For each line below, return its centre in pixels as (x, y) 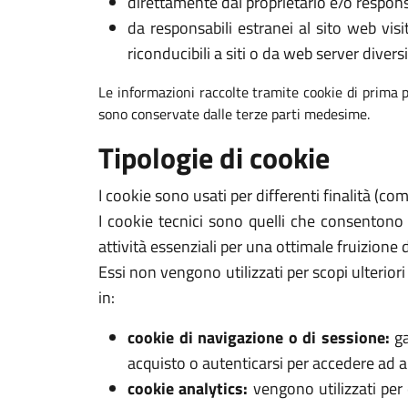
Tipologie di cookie (214, 158)
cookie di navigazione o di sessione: (259, 337)
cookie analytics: (188, 388)
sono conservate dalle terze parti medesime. (234, 114)
